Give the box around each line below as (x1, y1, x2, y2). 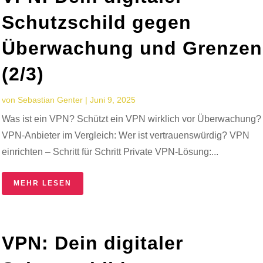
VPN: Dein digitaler (2, 232, 184, 254)
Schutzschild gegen (2, 11, 192, 33)
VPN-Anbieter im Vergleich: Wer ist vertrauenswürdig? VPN (2, 130, 250, 140)
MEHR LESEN (14, 178, 72, 187)
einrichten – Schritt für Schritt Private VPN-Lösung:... (2, 146, 219, 157)
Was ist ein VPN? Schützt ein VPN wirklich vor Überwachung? (2, 113, 262, 124)
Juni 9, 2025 (90, 95, 136, 104)
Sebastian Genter (18, 95, 83, 104)
